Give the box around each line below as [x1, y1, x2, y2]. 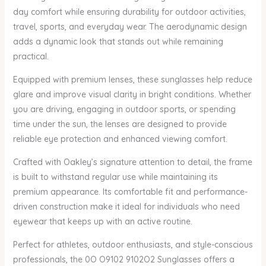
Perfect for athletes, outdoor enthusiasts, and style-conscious [12, 239, 253, 251]
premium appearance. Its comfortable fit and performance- [12, 186, 248, 198]
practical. [12, 51, 49, 62]
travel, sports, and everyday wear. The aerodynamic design [12, 21, 247, 33]
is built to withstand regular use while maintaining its [12, 172, 218, 183]
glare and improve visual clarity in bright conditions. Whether [12, 89, 251, 100]
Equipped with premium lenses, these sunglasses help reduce [12, 74, 252, 85]
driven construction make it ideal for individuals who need [12, 201, 240, 213]
